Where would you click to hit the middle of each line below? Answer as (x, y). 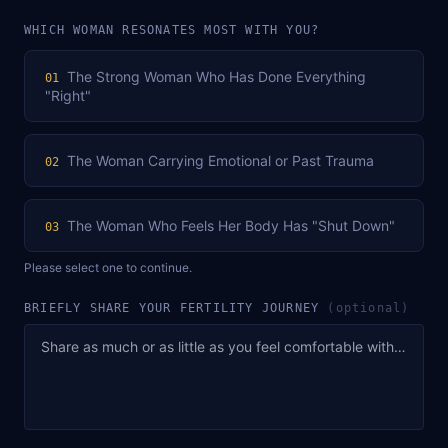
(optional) (368, 307)
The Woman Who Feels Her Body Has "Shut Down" (231, 225)
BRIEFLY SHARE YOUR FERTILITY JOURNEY (176, 307)
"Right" (68, 95)
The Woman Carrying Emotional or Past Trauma (220, 160)
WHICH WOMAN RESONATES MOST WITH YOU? (172, 29)
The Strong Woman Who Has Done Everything (216, 76)
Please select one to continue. (108, 267)
